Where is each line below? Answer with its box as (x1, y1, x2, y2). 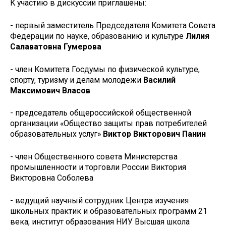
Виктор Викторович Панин (103, 129, 206, 139)
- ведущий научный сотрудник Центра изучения (10, 195, 189, 205)
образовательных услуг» (10, 129, 103, 139)
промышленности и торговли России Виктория (10, 162, 186, 173)
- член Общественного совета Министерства (10, 152, 178, 162)
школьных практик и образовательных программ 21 (10, 206, 207, 216)
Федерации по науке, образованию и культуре (10, 31, 186, 41)
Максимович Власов (10, 85, 90, 95)
